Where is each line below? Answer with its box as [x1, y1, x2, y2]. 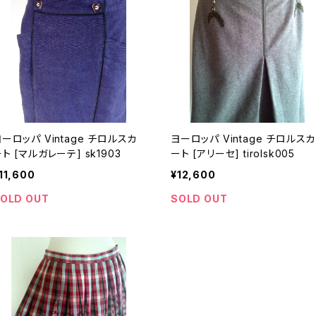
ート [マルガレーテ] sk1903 [14, 147, 121, 159]
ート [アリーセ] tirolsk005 [193, 147, 295, 159]
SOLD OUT [171, 193, 228, 205]
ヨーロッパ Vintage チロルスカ [171, 133, 223, 145]
